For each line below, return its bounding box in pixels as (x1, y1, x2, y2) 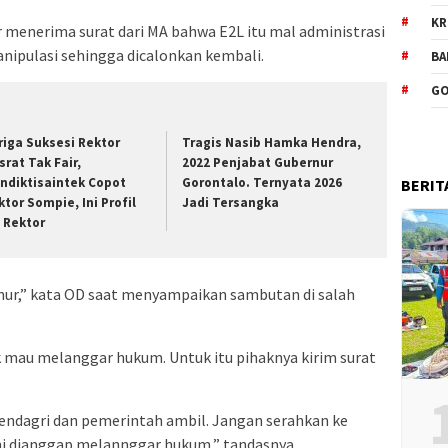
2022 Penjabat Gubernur (182, 154, 334, 172)
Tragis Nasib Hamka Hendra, (182, 134, 362, 152)
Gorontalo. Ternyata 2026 (182, 174, 343, 192)
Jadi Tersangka (182, 194, 280, 212)
